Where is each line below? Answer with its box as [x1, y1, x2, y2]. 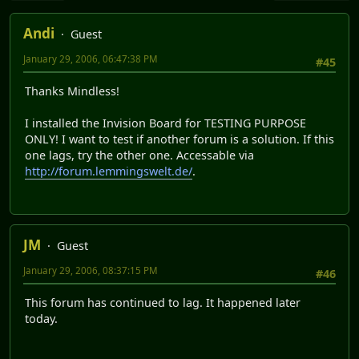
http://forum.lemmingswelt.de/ [25, 163, 192, 179]
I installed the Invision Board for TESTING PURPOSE [25, 115, 306, 131]
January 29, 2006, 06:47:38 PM [23, 53, 158, 66]
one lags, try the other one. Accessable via [25, 147, 254, 163]
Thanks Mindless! [25, 83, 119, 99]
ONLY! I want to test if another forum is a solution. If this [25, 131, 334, 147]
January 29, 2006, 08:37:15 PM [23, 264, 158, 276]
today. [25, 311, 58, 327]
